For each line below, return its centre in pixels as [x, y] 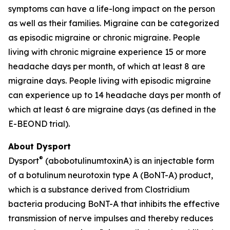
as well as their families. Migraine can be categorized [114, 23]
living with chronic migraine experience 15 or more [107, 52]
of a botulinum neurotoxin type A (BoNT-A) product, [111, 175]
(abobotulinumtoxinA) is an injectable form [129, 161]
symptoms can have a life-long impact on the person [112, 9]
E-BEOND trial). [39, 124]
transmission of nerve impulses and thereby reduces [111, 218]
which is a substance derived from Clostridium [99, 189]
